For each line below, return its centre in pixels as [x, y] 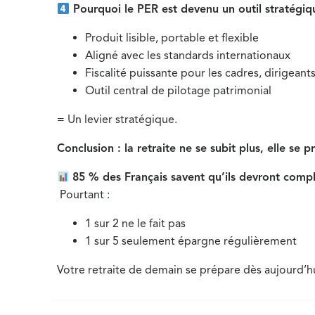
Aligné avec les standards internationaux [188, 56]
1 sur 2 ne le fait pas [136, 224]
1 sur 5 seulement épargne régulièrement [191, 241]
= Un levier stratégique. [117, 120]
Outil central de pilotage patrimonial [179, 91]
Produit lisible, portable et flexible [172, 38]
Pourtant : [84, 195]
